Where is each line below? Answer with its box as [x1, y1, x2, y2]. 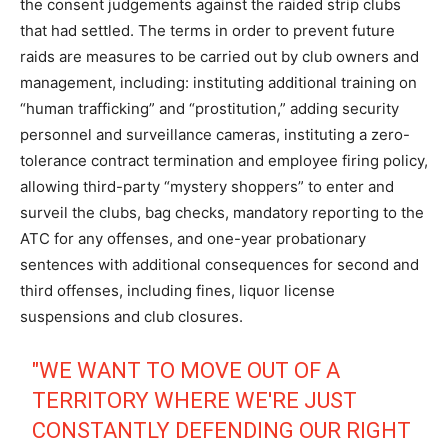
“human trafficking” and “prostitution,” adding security [20, 98, 399, 118]
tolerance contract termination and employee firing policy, [20, 150, 428, 170]
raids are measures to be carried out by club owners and [20, 46, 419, 66]
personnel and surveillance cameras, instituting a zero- [20, 124, 410, 144]
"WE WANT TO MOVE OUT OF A [32, 357, 341, 383]
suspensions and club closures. [20, 306, 243, 326]
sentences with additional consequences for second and [20, 254, 419, 274]
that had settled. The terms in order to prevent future [20, 20, 395, 40]
